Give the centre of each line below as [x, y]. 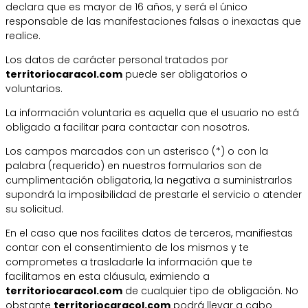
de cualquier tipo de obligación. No [210, 290]
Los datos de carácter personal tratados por [117, 59]
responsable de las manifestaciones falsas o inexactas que [153, 21]
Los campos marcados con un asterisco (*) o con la [137, 151]
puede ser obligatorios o [185, 74]
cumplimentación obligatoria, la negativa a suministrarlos [149, 180]
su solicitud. [34, 209]
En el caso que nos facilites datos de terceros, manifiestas [149, 233]
